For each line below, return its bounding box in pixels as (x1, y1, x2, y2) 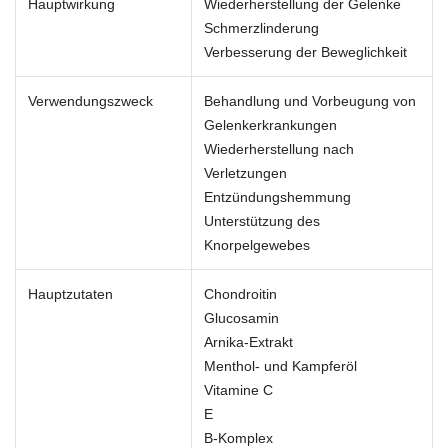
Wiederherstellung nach (204, 140, 354, 157)
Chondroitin (204, 285, 277, 302)
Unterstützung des (204, 212, 320, 229)
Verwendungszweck (28, 92, 153, 109)
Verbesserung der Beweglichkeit (204, 43, 407, 60)
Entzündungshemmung (204, 188, 351, 205)
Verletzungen (204, 164, 287, 181)
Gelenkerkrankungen (204, 116, 337, 133)
